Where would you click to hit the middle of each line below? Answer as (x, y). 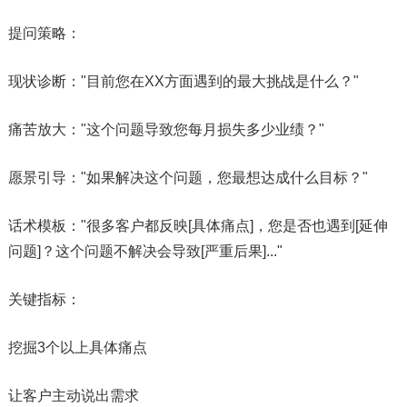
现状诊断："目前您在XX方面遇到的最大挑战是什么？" (183, 81)
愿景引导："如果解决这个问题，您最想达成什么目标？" (188, 177)
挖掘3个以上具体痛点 (77, 347)
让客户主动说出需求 (73, 395)
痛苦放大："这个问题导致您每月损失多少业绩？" (166, 129)
